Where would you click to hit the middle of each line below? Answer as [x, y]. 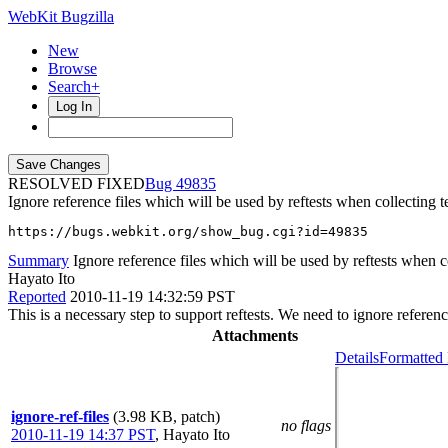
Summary [38, 260]
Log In [74, 106]
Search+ [74, 86]
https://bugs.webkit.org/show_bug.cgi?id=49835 [188, 231]
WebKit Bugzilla [61, 16]
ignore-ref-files [60, 416]
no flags [306, 425]
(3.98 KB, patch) [166, 416]
